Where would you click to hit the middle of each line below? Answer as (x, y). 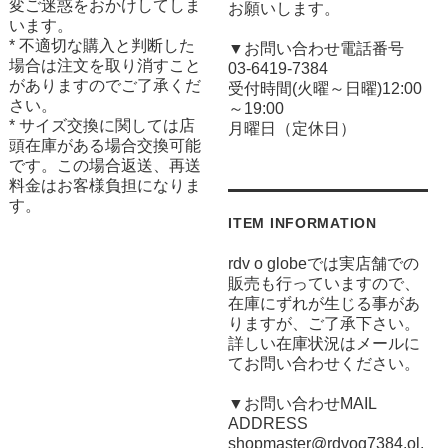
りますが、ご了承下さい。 (324, 324)
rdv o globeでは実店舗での (324, 264)
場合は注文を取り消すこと (104, 65)
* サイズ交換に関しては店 (101, 125)
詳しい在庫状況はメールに (324, 344)
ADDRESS (268, 424)
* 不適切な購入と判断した (101, 45)
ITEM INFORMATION (302, 223)
